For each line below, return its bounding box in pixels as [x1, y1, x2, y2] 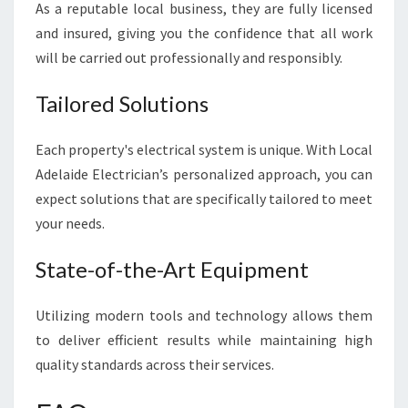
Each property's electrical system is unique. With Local [36, 140, 372, 158]
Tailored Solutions [36, 90, 209, 117]
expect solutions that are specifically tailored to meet [36, 189, 372, 208]
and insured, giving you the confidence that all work [36, 24, 372, 42]
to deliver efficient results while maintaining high [36, 331, 372, 349]
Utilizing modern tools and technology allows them [36, 306, 372, 324]
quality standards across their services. [36, 355, 274, 373]
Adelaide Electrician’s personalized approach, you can [36, 165, 372, 183]
